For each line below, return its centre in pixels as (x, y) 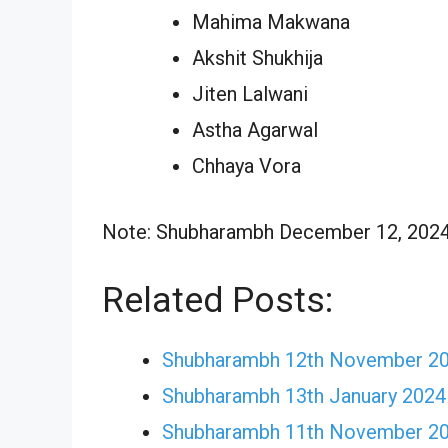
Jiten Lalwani (250, 93)
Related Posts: (217, 300)
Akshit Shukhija (257, 57)
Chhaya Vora (246, 165)
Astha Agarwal (255, 129)
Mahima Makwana (271, 21)
